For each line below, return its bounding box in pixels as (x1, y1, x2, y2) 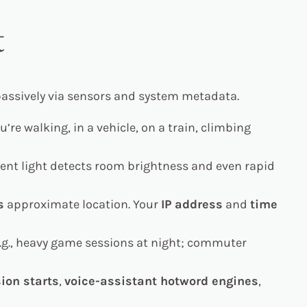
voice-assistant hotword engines (64, 273, 258, 288)
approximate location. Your (4, 196, 161, 212)
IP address (161, 196, 223, 212)
